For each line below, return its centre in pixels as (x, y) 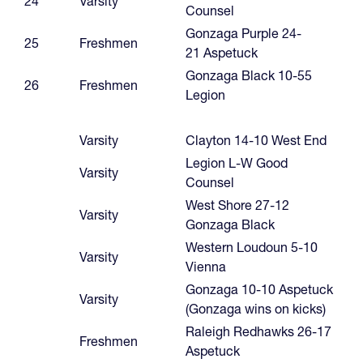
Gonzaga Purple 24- (243, 33)
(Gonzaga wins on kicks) (256, 308)
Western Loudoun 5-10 (252, 247)
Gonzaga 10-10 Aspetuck (259, 289)
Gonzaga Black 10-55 (249, 75)
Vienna (206, 266)
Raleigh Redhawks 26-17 (258, 331)
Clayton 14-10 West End (256, 140)
